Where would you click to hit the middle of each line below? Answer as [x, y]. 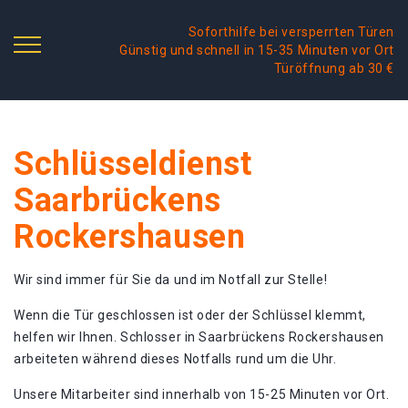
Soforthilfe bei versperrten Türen [291, 32]
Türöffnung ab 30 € [334, 68]
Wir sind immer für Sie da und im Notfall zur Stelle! [171, 280]
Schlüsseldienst [133, 164]
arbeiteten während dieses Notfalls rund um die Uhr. [175, 359]
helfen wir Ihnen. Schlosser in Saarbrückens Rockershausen [199, 337]
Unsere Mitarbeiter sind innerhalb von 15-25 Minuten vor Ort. [202, 394]
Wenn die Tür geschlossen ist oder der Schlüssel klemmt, [190, 315]
